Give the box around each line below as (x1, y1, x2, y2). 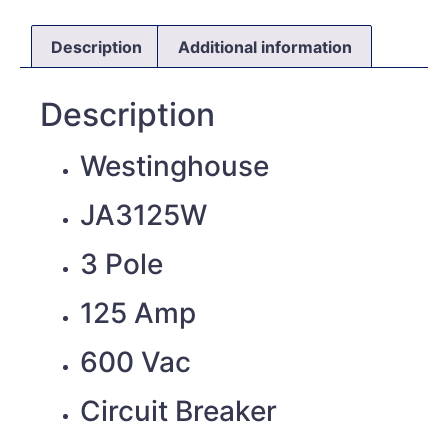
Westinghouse (80, 149, 269, 184)
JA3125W (80, 198, 207, 233)
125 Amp (80, 296, 196, 331)
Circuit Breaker (80, 394, 277, 429)
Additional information (177, 36, 352, 57)
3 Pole (80, 247, 163, 282)
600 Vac (80, 345, 191, 380)
